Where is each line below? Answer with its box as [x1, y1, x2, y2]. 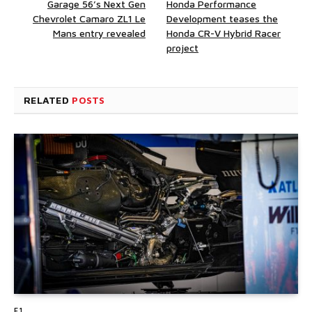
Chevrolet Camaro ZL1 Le [33, 13, 146, 25]
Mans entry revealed [53, 27, 146, 40]
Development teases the [166, 13, 278, 25]
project [166, 42, 198, 54]
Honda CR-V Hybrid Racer [166, 27, 281, 40]
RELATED [24, 94, 72, 107]
